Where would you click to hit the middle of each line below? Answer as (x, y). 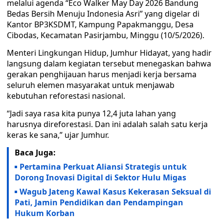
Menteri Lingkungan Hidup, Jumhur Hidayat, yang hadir (109, 53)
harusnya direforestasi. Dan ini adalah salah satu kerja (107, 124)
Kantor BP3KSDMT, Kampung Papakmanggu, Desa (100, 24)
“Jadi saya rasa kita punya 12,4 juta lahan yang (91, 113)
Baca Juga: (35, 153)
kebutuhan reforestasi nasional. (66, 96)
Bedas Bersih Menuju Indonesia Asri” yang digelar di (103, 14)
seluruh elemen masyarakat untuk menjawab (91, 85)
